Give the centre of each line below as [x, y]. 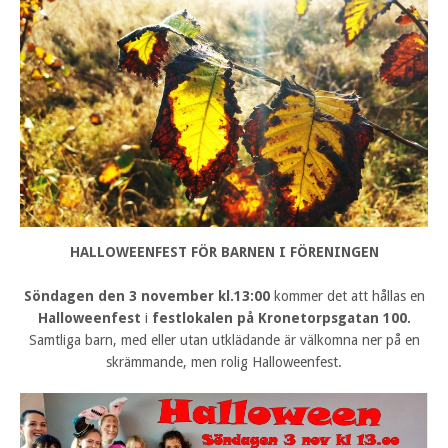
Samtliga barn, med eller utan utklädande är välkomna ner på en [224, 339]
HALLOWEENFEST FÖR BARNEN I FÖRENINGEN [224, 251]
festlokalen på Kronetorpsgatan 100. [281, 317]
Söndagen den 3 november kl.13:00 [146, 295]
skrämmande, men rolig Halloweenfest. [224, 361]
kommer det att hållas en [347, 295]
